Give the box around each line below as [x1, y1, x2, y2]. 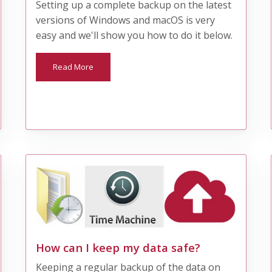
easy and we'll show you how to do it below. [36, 28, 233, 42]
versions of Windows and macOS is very [36, 13, 216, 27]
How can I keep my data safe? [36, 240, 201, 256]
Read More [53, 61, 94, 72]
